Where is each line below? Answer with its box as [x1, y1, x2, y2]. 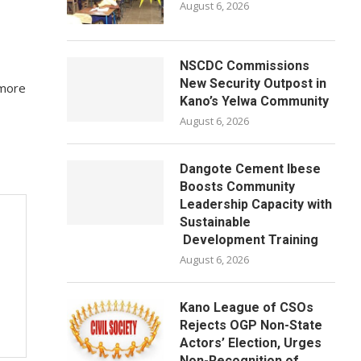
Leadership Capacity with [180, 197, 333, 212]
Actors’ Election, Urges [180, 335, 322, 351]
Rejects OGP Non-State [180, 317, 323, 333]
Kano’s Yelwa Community [180, 93, 330, 109]
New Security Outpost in [180, 76, 327, 91]
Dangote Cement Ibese [180, 161, 322, 176]
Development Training [180, 232, 319, 247]
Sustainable [180, 214, 251, 230]
